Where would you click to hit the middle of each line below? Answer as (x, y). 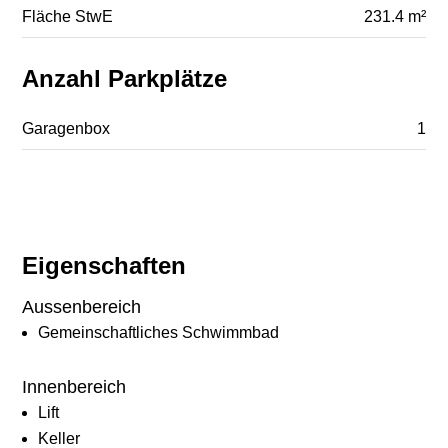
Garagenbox (66, 129)
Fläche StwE (68, 17)
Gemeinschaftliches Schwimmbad (159, 333)
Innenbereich (74, 387)
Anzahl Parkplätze (125, 79)
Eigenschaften (104, 266)
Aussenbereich (82, 307)
